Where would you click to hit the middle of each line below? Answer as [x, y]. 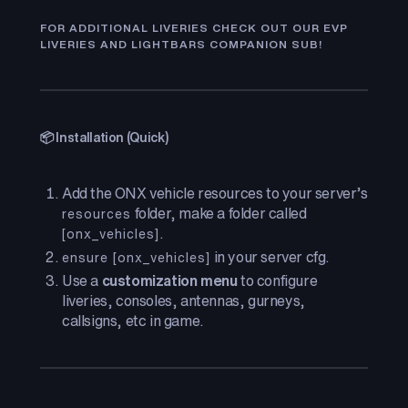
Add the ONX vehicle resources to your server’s [215, 193]
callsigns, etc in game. [133, 321]
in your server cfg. [270, 257]
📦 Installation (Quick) [104, 137]
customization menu [169, 280]
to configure [277, 280]
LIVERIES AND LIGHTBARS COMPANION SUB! [181, 44]
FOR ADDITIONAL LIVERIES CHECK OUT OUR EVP [194, 28]
